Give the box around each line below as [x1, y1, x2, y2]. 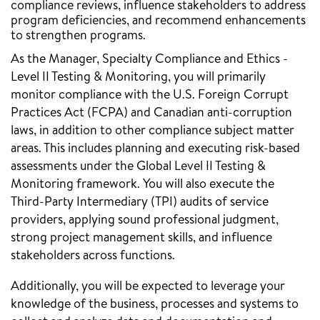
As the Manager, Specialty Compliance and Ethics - [11, 53, 288, 66]
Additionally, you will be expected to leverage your [11, 280, 285, 294]
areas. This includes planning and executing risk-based [11, 142, 300, 156]
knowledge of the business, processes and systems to [11, 298, 299, 311]
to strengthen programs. [11, 30, 146, 43]
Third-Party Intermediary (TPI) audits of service [11, 196, 269, 209]
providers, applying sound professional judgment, [11, 214, 279, 227]
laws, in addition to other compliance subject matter [11, 124, 294, 138]
